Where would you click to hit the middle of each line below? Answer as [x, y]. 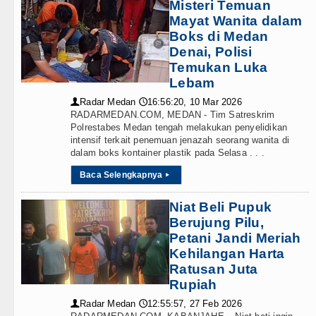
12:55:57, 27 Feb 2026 [194, 304]
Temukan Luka [219, 67]
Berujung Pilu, [217, 223]
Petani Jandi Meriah [235, 238]
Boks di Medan [219, 36]
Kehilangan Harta [227, 254]
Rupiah [193, 285]
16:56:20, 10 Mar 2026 [194, 102]
